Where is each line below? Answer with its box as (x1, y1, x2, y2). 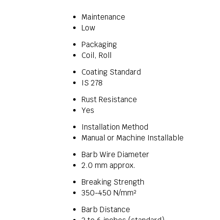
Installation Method (82, 122, 148, 132)
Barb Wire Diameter (82, 150, 149, 159)
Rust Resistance (82, 95, 137, 104)
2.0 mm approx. (82, 161, 136, 170)
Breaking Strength (82, 177, 144, 187)
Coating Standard (82, 67, 141, 77)
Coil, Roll (82, 51, 111, 60)
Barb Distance (82, 205, 130, 214)
